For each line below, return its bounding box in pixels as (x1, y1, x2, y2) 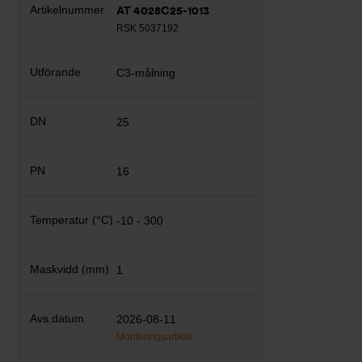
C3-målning (116, 66, 176, 79)
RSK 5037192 (116, 23, 179, 34)
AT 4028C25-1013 (116, 4, 210, 17)
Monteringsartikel (116, 331, 193, 343)
